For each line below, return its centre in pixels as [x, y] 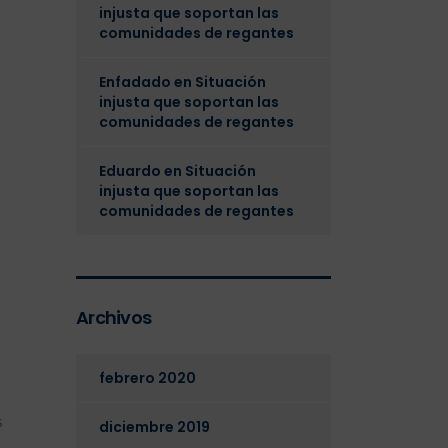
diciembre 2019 [154, 427]
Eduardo [130, 171]
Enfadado [135, 82]
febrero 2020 [147, 378]
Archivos [114, 317]
